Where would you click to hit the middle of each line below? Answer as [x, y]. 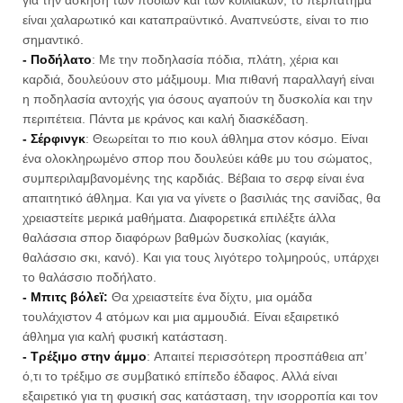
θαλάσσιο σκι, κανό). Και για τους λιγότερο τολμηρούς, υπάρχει [201, 257]
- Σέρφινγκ [54, 139]
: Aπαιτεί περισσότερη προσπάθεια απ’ [256, 356]
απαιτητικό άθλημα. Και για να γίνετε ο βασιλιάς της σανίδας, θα [201, 198]
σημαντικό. [53, 40]
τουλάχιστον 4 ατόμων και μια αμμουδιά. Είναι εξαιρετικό [181, 317]
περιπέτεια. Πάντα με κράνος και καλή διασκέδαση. [166, 119]
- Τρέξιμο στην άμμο [85, 356]
